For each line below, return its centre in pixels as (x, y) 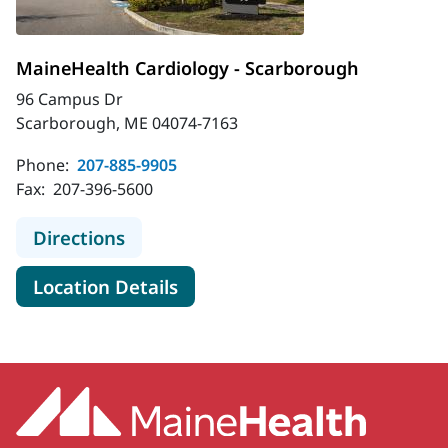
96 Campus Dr (69, 99)
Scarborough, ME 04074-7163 (127, 123)
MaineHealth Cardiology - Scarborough (187, 68)
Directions (79, 237)
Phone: (44, 165)
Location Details (105, 286)
